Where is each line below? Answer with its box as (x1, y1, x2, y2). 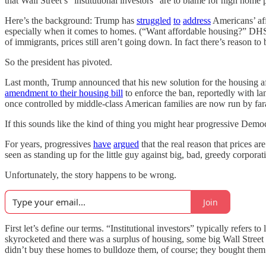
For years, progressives (5, 139, 93, 149)
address (183, 15, 211, 26)
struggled (137, 15, 171, 26)
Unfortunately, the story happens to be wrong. (5, 170, 176, 180)
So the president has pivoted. (5, 57, 112, 67)
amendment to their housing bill (5, 88, 123, 98)
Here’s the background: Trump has (5, 15, 137, 26)
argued (113, 139, 139, 149)
